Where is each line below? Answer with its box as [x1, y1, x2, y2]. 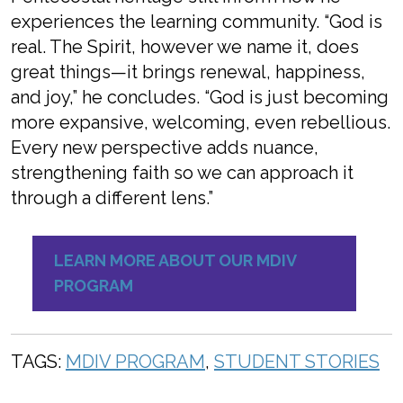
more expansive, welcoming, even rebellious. [11, 112, 390, 133]
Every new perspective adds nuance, [11, 137, 318, 158]
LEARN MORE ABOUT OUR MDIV [54, 251, 297, 270]
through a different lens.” [11, 187, 213, 209]
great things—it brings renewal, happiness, [11, 61, 365, 83]
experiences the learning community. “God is [11, 11, 382, 32]
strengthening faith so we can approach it [11, 162, 354, 184]
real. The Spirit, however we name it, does [11, 36, 359, 58]
